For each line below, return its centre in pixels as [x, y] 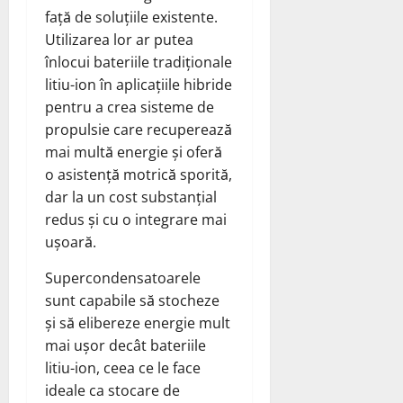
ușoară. [71, 242]
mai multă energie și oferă [134, 152]
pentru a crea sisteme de [130, 107]
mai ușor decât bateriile [125, 345]
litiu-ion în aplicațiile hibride [139, 84]
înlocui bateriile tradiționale [139, 62]
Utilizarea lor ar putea [119, 39]
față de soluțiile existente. [131, 17]
